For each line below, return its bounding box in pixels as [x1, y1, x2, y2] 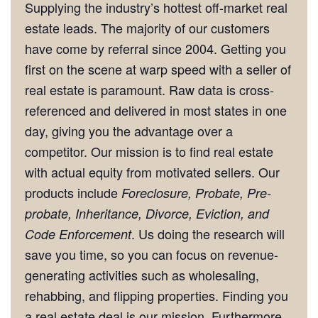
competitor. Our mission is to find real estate [25, 141, 273, 160]
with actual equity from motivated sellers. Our [25, 162, 280, 181]
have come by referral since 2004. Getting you [25, 38, 286, 57]
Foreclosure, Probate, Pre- [121, 183, 271, 202]
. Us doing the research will [131, 224, 285, 243]
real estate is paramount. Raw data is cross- [25, 79, 274, 99]
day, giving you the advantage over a [25, 121, 233, 140]
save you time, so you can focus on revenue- [25, 244, 278, 263]
